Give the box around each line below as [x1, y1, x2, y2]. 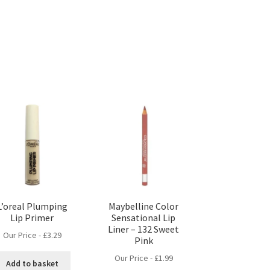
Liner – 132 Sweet [108, 222, 180, 235]
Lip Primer [10, 211, 54, 224]
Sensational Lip [111, 211, 176, 224]
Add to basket [5, 257, 58, 269]
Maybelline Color [108, 199, 179, 212]
